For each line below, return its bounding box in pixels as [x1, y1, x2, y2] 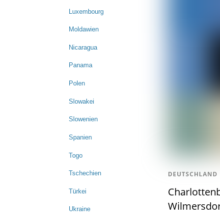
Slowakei [69, 97, 94, 105]
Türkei [69, 187, 86, 195]
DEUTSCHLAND [167, 170, 218, 179]
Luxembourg [69, 7, 104, 15]
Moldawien [69, 26, 99, 33]
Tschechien [69, 169, 101, 177]
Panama [69, 61, 92, 69]
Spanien [69, 133, 92, 141]
